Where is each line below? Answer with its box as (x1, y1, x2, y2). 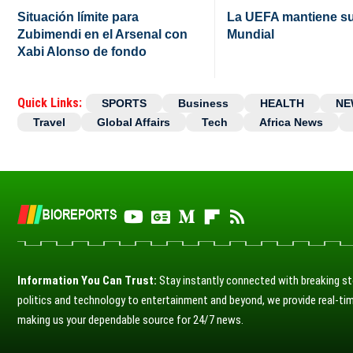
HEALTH (260, 96, 304, 110)
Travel (33, 115, 65, 128)
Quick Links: (17, 95, 82, 110)
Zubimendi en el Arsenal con (17, 27, 188, 41)
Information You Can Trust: (17, 273, 157, 288)
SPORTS (102, 96, 147, 110)
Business (178, 96, 229, 110)
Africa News (259, 115, 323, 128)
